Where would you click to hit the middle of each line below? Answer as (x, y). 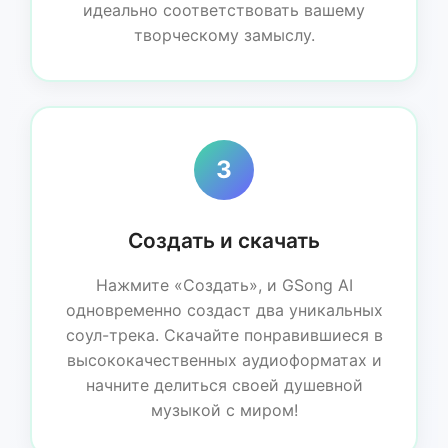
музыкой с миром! (224, 409)
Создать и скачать (224, 240)
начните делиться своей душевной (224, 384)
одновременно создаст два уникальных (224, 309)
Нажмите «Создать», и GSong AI (224, 284)
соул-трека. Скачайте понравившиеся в (224, 334)
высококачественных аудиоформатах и (224, 359)
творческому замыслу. (224, 34)
